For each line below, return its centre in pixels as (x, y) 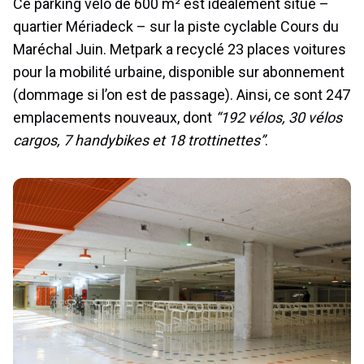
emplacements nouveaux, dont (113, 118)
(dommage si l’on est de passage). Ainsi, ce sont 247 (182, 95)
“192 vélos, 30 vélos (277, 118)
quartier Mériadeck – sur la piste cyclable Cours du (176, 27)
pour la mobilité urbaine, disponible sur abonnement (179, 72)
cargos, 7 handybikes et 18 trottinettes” (139, 141)
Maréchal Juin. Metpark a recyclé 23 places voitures (180, 50)
